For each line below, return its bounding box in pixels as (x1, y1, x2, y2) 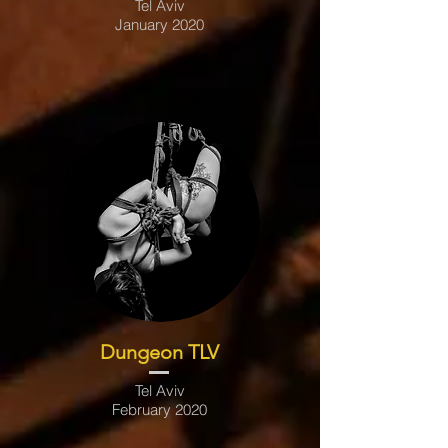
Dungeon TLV (100, 340, 219, 364)
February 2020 (112, 400, 207, 419)
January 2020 (115, 15, 204, 34)
